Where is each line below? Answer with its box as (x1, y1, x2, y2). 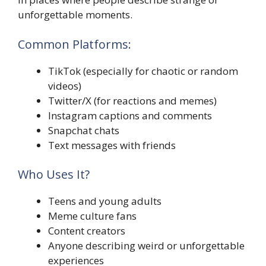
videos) (48, 78, 81, 93)
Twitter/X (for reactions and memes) (48, 93, 217, 107)
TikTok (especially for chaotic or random (48, 64, 238, 78)
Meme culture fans (48, 209, 137, 223)
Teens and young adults (48, 194, 161, 208)
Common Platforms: (18, 36, 131, 52)
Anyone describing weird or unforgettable (48, 239, 245, 253)
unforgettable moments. (18, 8, 132, 22)
